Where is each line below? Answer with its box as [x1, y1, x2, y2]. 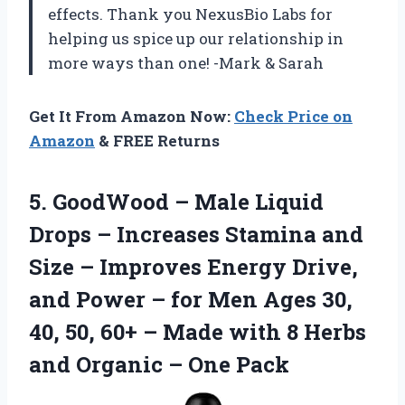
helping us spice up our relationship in [48, 28, 344, 50]
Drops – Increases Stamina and [29, 220, 363, 250]
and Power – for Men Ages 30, [29, 285, 353, 315]
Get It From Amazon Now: [29, 106, 234, 127]
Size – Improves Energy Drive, [29, 252, 358, 282]
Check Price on [234, 106, 353, 127]
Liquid [250, 187, 324, 217]
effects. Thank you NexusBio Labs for [48, 4, 333, 25]
